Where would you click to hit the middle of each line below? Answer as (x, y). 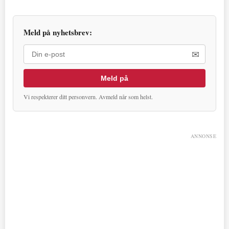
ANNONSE (203, 136)
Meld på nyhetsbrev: (58, 32)
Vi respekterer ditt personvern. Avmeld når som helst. (88, 97)
